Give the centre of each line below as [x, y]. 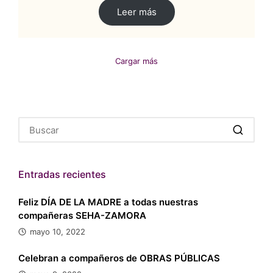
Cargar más [136, 61]
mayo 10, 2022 [58, 231]
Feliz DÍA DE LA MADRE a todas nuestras [108, 202]
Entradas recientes [62, 175]
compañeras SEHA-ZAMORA [82, 215]
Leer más [136, 12]
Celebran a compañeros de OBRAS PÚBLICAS [119, 258]
